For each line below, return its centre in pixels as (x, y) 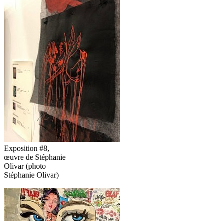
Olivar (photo (25, 166)
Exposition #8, (27, 148)
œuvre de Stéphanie (35, 157)
